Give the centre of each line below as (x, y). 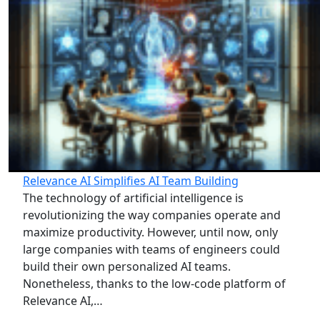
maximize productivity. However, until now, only (150, 232)
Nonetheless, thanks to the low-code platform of (154, 284)
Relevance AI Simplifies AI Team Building (131, 181)
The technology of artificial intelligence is (133, 198)
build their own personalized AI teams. (127, 267)
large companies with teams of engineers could (151, 250)
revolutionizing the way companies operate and (152, 215)
